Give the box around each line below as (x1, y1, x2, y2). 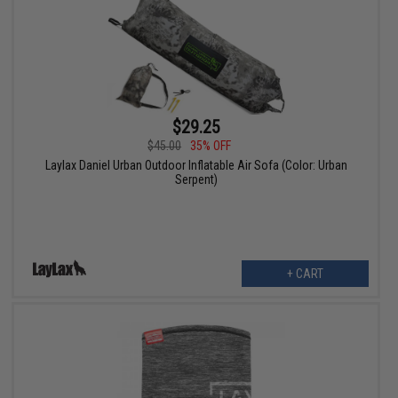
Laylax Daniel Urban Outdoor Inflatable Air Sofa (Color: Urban (44, 158, 347, 173)
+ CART (286, 267, 323, 282)
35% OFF (190, 139, 232, 154)
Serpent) (174, 172, 218, 187)
